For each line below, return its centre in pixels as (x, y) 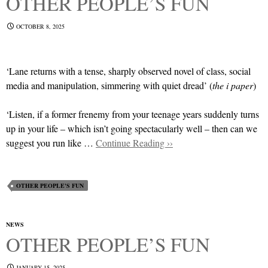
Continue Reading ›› (134, 143)
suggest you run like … (51, 143)
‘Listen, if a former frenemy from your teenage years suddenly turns (133, 114)
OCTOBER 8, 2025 (40, 26)
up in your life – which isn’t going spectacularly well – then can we (132, 128)
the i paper (233, 85)
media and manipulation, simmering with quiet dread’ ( (109, 85)
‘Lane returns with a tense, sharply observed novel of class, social (128, 71)
